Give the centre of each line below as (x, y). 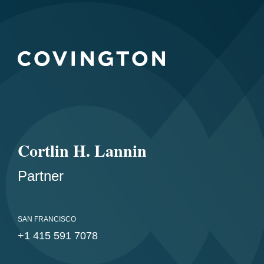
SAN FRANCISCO (47, 219)
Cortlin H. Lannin (82, 151)
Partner (41, 176)
